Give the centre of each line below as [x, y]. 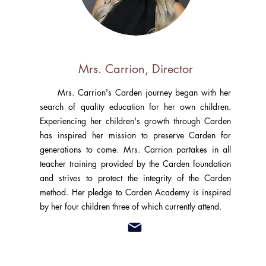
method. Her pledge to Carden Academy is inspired [136, 192]
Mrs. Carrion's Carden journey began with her [136, 92]
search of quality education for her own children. [136, 107]
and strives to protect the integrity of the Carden [136, 178]
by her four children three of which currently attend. [131, 206]
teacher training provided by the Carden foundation [136, 164]
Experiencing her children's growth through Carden [136, 121]
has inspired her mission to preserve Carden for [136, 135]
